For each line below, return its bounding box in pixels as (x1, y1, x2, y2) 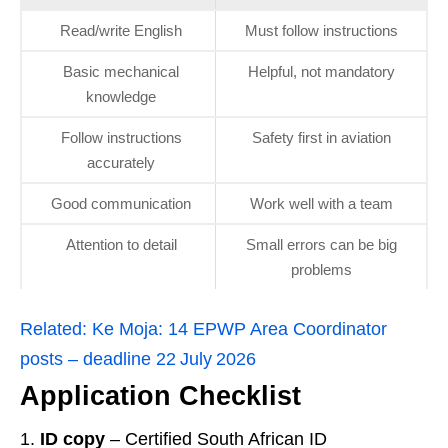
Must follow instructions (244, 22, 398, 40)
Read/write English (60, 22, 182, 40)
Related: (20, 319, 87, 340)
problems (290, 261, 352, 279)
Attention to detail (65, 236, 177, 254)
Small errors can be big (245, 236, 397, 254)
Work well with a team (249, 195, 393, 213)
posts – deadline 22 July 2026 (20, 349, 256, 370)
